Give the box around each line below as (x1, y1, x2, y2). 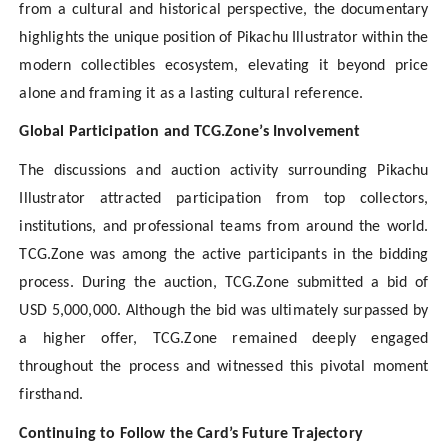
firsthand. (19, 386, 83, 403)
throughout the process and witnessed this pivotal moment (19, 358, 429, 375)
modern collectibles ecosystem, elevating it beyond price (19, 57, 429, 74)
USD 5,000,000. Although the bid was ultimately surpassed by (19, 302, 429, 319)
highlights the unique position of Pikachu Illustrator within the (19, 29, 429, 46)
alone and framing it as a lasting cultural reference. (19, 85, 364, 102)
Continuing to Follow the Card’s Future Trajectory (19, 425, 363, 442)
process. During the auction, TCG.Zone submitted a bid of (19, 274, 429, 291)
